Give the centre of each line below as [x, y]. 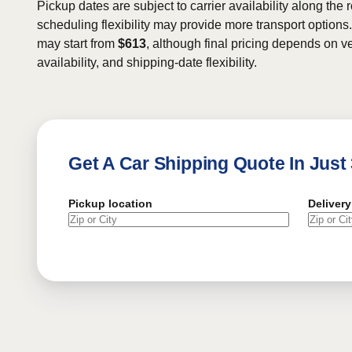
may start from [77, 44]
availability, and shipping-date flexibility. [147, 62]
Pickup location [110, 203]
